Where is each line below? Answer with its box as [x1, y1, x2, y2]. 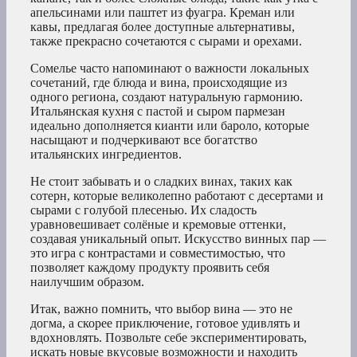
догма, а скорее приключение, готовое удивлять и [30, 316, 300, 331]
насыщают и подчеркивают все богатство [30, 133, 257, 147]
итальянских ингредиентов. [30, 147, 182, 162]
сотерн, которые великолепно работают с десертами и [30, 189, 324, 203]
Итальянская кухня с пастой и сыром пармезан [30, 104, 285, 119]
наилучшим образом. [30, 275, 144, 289]
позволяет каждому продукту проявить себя [30, 261, 269, 275]
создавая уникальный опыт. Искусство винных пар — [30, 232, 326, 246]
